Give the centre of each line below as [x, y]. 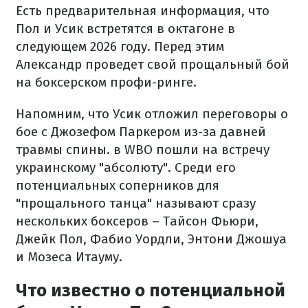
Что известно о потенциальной [151, 290]
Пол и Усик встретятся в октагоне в [125, 29]
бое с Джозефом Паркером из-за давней [141, 132]
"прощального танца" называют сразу [136, 203]
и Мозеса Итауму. [69, 257]
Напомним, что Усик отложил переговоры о [152, 114]
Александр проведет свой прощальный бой [153, 64]
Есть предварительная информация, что [143, 11]
